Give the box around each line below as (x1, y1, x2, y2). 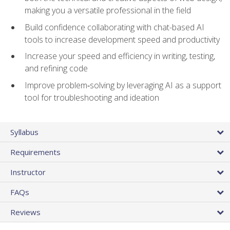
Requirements (10, 147, 61, 158)
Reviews (10, 207, 41, 218)
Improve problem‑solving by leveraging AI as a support (25, 79, 221, 91)
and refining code (25, 63, 88, 74)
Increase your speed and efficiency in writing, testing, (25, 50, 215, 62)
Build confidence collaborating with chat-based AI (25, 21, 204, 33)
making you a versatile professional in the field (25, 5, 191, 16)
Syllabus (10, 127, 39, 138)
